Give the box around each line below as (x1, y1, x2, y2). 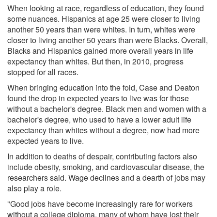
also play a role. (7, 182, 62, 194)
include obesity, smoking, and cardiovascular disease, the (7, 161, 204, 172)
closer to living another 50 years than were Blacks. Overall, (7, 34, 208, 46)
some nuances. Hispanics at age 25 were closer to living (7, 13, 200, 24)
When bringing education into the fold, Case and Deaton (7, 81, 200, 93)
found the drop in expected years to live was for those (7, 92, 189, 104)
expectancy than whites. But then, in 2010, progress (7, 55, 184, 67)
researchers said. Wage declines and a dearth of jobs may (7, 171, 205, 183)
